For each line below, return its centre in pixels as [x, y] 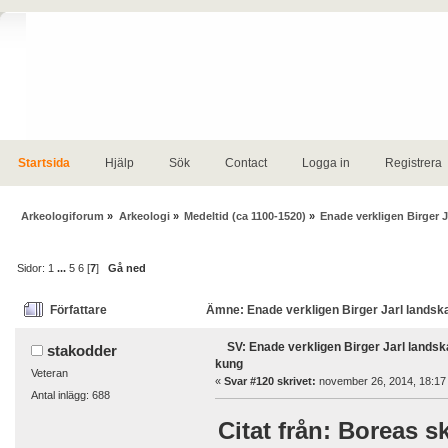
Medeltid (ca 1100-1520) [244, 215]
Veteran [49, 373]
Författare [79, 310]
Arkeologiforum [63, 215]
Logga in [326, 163]
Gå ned [127, 267]
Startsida [44, 163]
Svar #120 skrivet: [269, 381]
